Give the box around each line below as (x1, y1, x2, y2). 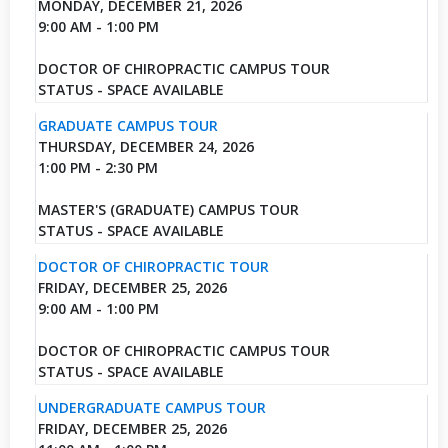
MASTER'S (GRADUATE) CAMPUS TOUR (37, 199, 299, 219)
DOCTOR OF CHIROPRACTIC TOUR (37, 256, 269, 276)
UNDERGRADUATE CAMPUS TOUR (37, 397, 266, 417)
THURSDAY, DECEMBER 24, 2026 (37, 136, 254, 156)
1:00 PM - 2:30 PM (37, 157, 158, 177)
